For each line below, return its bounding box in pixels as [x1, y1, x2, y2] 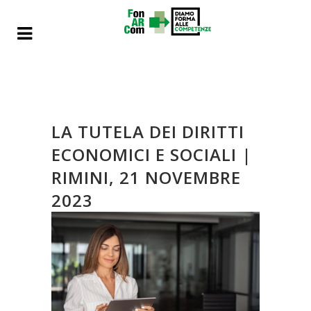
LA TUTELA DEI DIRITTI [51, 120, 244, 143]
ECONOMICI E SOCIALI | [51, 143, 252, 166]
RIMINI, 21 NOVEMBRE [51, 166, 241, 189]
